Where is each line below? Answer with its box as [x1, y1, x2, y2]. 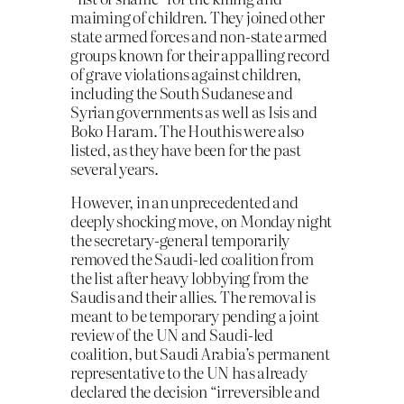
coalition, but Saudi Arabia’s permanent [70, 342, 330, 365]
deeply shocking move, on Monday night [70, 209, 333, 233]
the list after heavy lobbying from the [70, 266, 308, 289]
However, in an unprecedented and [70, 190, 298, 214]
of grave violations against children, [70, 61, 302, 85]
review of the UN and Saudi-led [70, 323, 273, 346]
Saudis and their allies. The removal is [70, 285, 316, 308]
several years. [70, 156, 159, 179]
